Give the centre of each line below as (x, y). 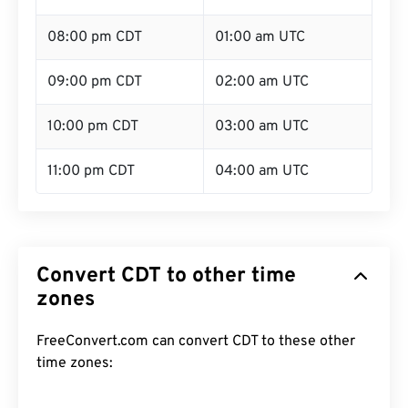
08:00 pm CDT (95, 37)
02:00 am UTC (262, 82)
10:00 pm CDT (93, 127)
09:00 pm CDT (95, 82)
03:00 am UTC (262, 127)
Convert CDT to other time (166, 276)
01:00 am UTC (260, 37)
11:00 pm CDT (91, 171)
